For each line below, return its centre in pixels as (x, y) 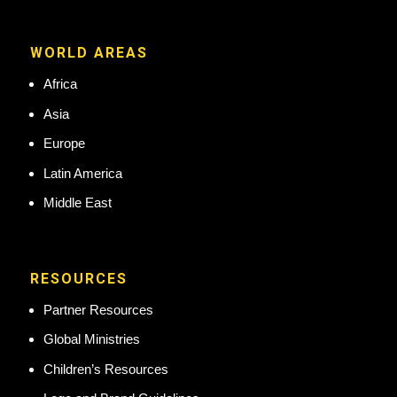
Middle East (77, 203)
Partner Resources (98, 309)
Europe (64, 144)
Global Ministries (91, 339)
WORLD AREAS (89, 53)
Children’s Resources (105, 369)
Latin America (82, 173)
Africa (60, 84)
